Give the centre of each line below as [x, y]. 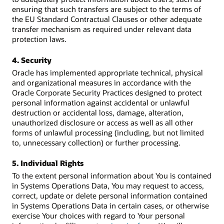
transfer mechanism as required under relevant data [102, 29]
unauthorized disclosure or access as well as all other [103, 122]
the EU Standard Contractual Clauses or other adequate [107, 19]
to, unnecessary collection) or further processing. [96, 142]
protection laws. [39, 39]
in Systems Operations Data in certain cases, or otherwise [110, 206]
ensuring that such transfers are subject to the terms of [106, 9]
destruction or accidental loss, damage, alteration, [98, 112]
